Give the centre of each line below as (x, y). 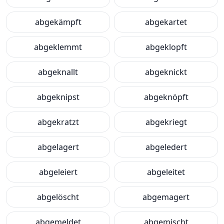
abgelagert (58, 147)
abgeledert (166, 147)
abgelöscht (58, 197)
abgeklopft (166, 47)
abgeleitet (166, 172)
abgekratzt (58, 122)
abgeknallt (58, 72)
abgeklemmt (58, 47)
